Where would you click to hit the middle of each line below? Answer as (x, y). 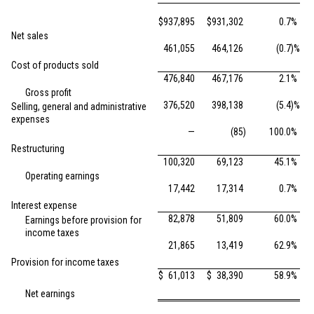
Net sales (30, 36)
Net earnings (50, 294)
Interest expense (44, 205)
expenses (30, 119)
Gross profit (48, 93)
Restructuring (38, 149)
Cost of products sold (55, 65)
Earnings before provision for (83, 220)
